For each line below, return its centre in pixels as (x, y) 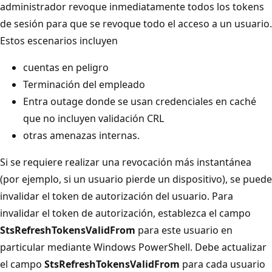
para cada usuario (223, 264)
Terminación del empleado (84, 84)
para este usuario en (184, 230)
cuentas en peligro (66, 67)
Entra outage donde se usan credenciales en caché (140, 101)
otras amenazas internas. (81, 135)
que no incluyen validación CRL (93, 118)
